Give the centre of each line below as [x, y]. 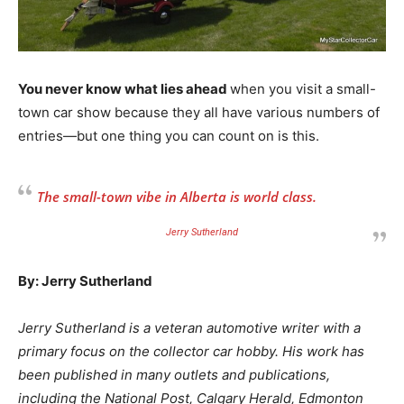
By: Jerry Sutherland [85, 280]
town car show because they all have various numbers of [199, 112]
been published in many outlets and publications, [174, 374]
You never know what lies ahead [124, 88]
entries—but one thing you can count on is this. [169, 135]
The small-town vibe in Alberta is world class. [177, 196]
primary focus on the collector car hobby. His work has [191, 351]
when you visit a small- [303, 88]
